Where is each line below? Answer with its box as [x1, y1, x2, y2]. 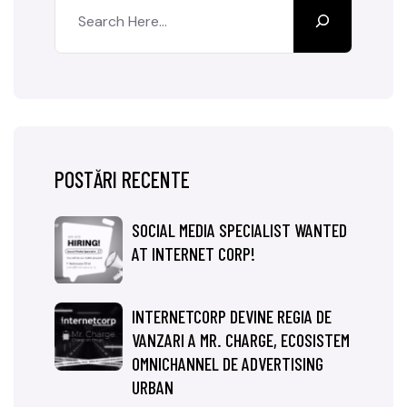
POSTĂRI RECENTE [55, 166, 190, 193]
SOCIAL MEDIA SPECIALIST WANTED [132, 219, 347, 241]
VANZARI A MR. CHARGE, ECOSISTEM [132, 329, 350, 351]
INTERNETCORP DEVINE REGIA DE [132, 305, 332, 327]
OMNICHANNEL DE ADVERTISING [132, 352, 323, 374]
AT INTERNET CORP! [132, 243, 255, 264]
